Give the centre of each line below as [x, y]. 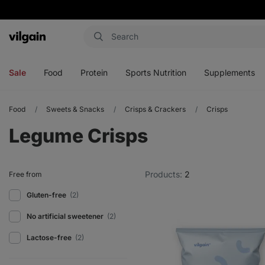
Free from [25, 174]
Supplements [230, 72]
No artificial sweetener [66, 216]
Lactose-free [50, 237]
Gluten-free [47, 195]
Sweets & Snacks [75, 109]
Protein [94, 72]
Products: [165, 174]
